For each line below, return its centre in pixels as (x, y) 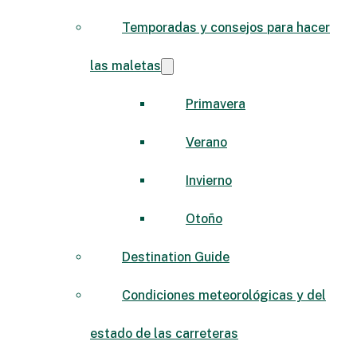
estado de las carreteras (164, 333)
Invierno (209, 180)
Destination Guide (176, 257)
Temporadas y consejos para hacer (226, 27)
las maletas (126, 65)
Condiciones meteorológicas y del (224, 295)
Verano (206, 142)
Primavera (216, 104)
